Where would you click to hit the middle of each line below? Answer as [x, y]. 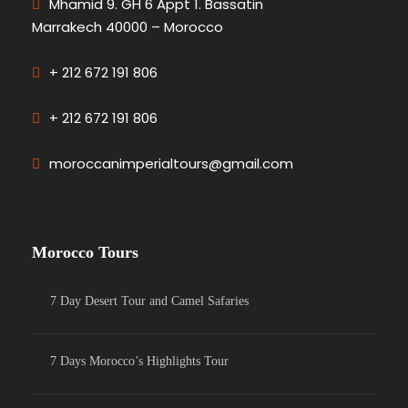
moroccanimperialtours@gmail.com [171, 164]
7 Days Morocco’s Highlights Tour [139, 362]
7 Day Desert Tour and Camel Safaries [149, 301]
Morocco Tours [85, 253]
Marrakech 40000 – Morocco [127, 27]
